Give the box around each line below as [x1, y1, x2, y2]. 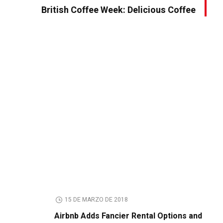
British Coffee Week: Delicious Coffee [41, 3, 196, 17]
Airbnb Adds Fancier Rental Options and [54, 210, 203, 222]
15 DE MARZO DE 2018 [65, 195, 128, 204]
